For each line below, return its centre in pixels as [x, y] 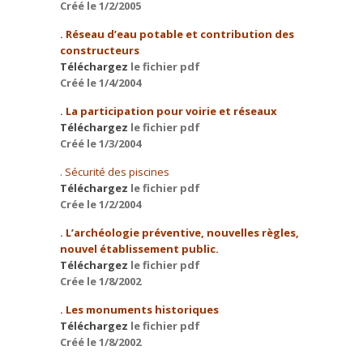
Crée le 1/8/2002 [100, 281]
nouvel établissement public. [139, 249]
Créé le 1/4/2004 [100, 83]
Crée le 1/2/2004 [100, 204]
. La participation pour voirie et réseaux [169, 111]
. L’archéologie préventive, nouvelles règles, [179, 233]
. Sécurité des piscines [115, 172]
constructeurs [100, 50]
